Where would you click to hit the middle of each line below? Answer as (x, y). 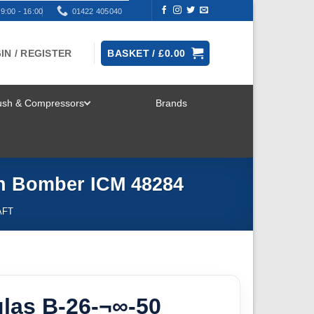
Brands (171, 103)
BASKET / (133, 53)
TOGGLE (142, 117)
